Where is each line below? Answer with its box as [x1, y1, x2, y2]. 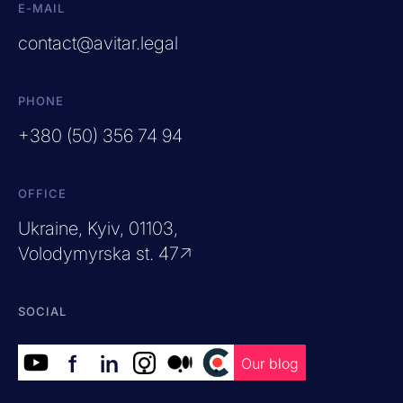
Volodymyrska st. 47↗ [18, 242, 193, 264]
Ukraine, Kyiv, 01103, [18, 217, 178, 239]
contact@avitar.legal [18, 31, 178, 54]
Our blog [241, 354, 299, 372]
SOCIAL [18, 303, 67, 318]
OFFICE [18, 185, 67, 201]
